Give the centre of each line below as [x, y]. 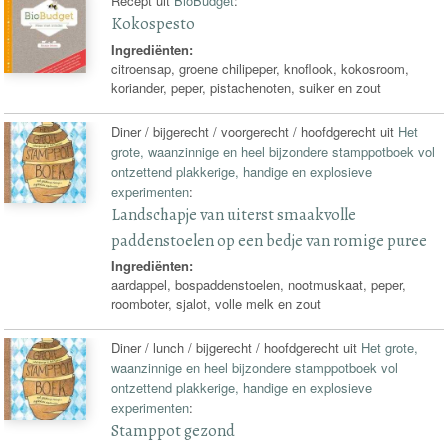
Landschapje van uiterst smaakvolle [234, 214]
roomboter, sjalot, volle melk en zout [216, 304]
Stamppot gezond [173, 431]
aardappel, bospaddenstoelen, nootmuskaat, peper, [259, 285]
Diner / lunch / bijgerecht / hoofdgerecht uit [236, 348]
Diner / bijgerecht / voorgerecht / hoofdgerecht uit [255, 131]
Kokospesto [153, 24]
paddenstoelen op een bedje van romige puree [269, 240]
